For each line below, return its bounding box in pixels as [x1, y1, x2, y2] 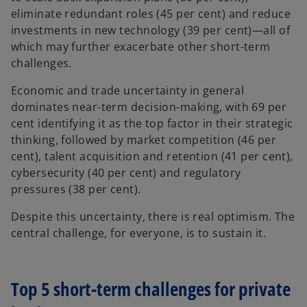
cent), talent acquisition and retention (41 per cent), [11, 149, 293, 164]
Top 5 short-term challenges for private [11, 275, 291, 302]
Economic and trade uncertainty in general [11, 83, 245, 99]
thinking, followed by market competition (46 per [11, 132, 277, 148]
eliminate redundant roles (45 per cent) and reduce [11, 6, 291, 22]
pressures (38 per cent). [11, 182, 141, 197]
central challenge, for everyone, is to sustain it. [11, 225, 267, 241]
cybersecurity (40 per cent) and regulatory [11, 165, 241, 181]
